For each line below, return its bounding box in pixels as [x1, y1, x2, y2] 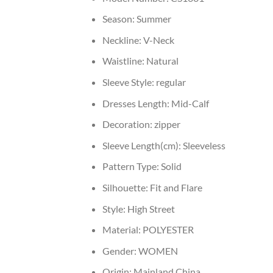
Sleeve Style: [102, 76, 156, 88]
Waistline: [102, 55, 146, 67]
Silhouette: [102, 181, 150, 193]
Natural [146, 55, 179, 67]
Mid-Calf [171, 97, 209, 109]
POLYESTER [142, 224, 194, 236]
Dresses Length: [102, 97, 171, 109]
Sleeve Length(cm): [102, 139, 183, 151]
